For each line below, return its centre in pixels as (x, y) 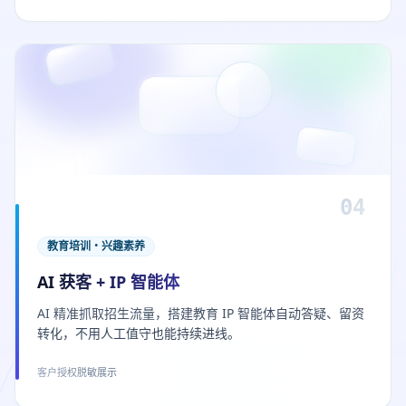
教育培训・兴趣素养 (96, 246)
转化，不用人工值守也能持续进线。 (139, 333)
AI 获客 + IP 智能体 (108, 282)
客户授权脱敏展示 (77, 372)
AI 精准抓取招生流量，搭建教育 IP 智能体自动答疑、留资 (201, 313)
